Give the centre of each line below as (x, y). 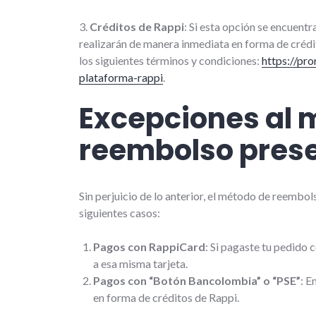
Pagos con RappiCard (149, 246)
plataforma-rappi (121, 77)
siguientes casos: (120, 212)
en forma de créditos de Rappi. (167, 297)
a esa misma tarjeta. (140, 263)
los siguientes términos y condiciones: (170, 60)
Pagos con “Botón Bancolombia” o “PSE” (197, 280)
